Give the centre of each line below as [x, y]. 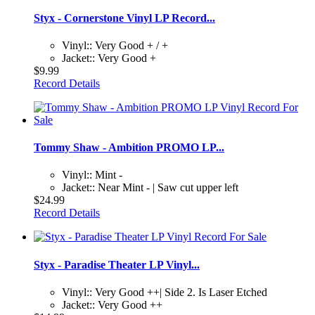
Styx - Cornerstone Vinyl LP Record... [124, 18]
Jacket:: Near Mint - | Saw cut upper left [150, 188]
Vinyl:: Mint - [92, 175]
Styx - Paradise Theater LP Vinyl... [117, 264]
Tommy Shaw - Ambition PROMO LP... [129, 148]
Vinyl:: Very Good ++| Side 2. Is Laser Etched [165, 292]
